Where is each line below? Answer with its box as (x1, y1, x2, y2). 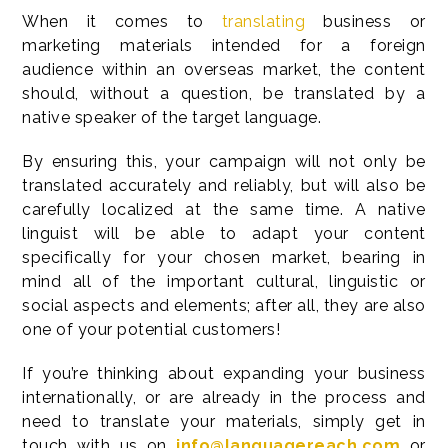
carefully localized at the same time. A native (22, 200, 426, 220)
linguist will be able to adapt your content (22, 224, 426, 244)
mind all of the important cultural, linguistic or (22, 272, 426, 292)
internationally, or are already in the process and (22, 388, 426, 408)
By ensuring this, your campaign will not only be (22, 152, 426, 172)
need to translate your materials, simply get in (22, 412, 426, 432)
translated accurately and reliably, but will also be (22, 176, 426, 196)
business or (323, 12, 426, 32)
